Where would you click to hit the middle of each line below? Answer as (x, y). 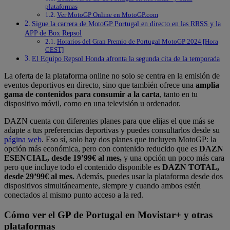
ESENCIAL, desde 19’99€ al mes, (63, 158)
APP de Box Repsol (53, 33)
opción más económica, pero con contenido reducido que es (102, 149)
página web (23, 140)
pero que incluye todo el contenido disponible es (83, 167)
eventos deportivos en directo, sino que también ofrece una (100, 85)
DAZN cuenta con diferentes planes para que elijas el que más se (109, 121)
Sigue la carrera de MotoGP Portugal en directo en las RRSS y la (126, 24)
